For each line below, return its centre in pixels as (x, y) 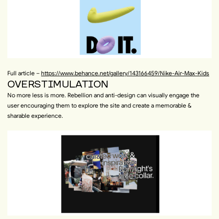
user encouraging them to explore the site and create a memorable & (99, 106)
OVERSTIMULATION (58, 84)
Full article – (24, 73)
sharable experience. (35, 116)
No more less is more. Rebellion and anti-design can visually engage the (103, 95)
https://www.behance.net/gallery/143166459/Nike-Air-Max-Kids (125, 73)
